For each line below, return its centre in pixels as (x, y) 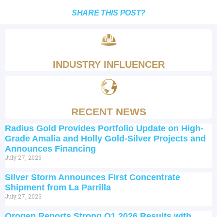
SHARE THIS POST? (108, 13)
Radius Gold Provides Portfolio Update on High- (104, 128)
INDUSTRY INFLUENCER (108, 64)
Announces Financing (50, 148)
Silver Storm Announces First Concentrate (93, 177)
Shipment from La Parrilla (58, 187)
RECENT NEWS (108, 111)
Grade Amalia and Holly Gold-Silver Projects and (105, 138)
